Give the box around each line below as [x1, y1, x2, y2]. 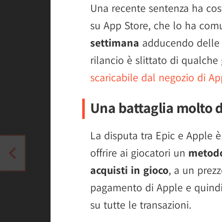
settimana [90, 35, 139, 50]
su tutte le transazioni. [90, 197, 191, 212]
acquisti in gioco [90, 163, 168, 177]
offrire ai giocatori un [90, 145, 188, 160]
